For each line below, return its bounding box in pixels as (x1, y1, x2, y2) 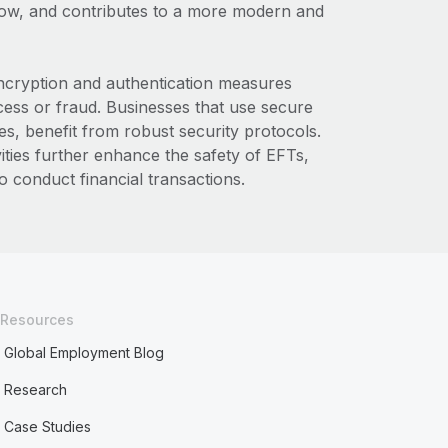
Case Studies (4, 418, 92, 435)
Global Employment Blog (4, 344, 165, 361)
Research (4, 381, 68, 398)
